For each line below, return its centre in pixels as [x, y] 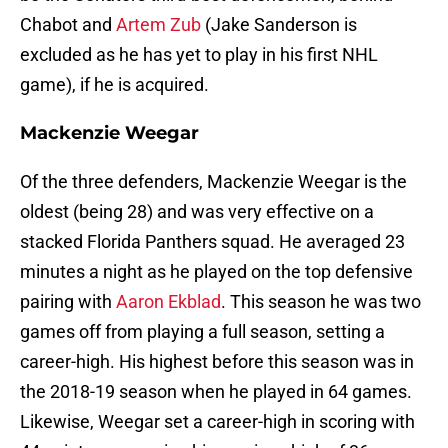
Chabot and [68, 25]
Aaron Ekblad [168, 302]
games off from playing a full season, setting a [202, 332]
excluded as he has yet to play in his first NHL [199, 55]
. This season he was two [321, 302]
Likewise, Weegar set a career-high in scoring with [217, 422]
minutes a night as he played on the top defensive [216, 272]
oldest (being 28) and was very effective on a [197, 212]
